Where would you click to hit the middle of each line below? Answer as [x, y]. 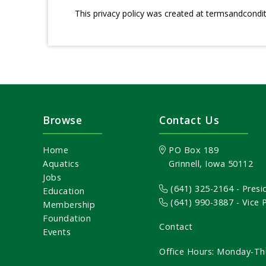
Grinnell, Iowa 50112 [210, 163]
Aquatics [61, 163]
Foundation [67, 218]
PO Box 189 [192, 150]
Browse [63, 120]
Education [64, 191]
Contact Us [189, 120]
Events [57, 232]
